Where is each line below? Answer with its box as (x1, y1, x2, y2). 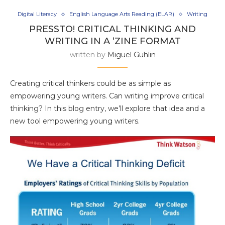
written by (69, 50, 107, 60)
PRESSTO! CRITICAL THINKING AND (29, 24, 196, 35)
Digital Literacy (18, 11, 57, 18)
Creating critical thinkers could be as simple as (10, 79, 171, 88)
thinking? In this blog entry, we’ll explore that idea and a (10, 104, 205, 114)
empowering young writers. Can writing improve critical (10, 91, 204, 101)
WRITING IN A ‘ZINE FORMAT (44, 36, 181, 47)
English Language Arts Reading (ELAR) (69, 11, 174, 18)
